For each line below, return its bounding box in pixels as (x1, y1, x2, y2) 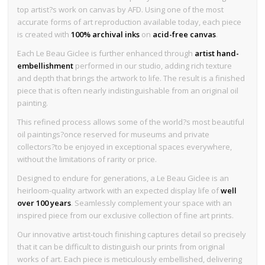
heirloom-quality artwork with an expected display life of (17, 185, 221, 196)
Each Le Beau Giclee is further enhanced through (17, 47, 195, 59)
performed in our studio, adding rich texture (73, 60, 232, 71)
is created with (17, 28, 72, 40)
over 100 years (17, 197, 72, 208)
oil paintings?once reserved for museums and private (17, 128, 210, 140)
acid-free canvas (153, 28, 216, 40)
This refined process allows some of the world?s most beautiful (17, 116, 245, 127)
